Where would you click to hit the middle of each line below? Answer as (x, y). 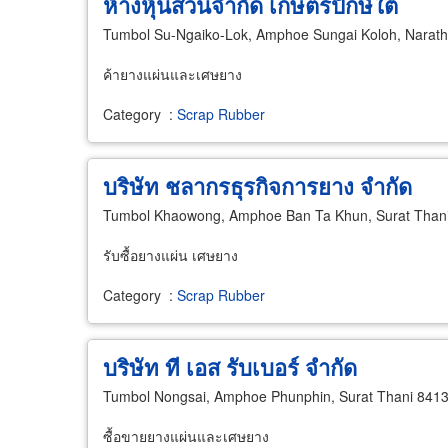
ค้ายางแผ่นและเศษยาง (172, 74)
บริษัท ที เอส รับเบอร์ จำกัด (230, 367)
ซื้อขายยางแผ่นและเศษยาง (186, 436)
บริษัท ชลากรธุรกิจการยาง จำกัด (257, 186)
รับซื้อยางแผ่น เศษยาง (170, 255)
